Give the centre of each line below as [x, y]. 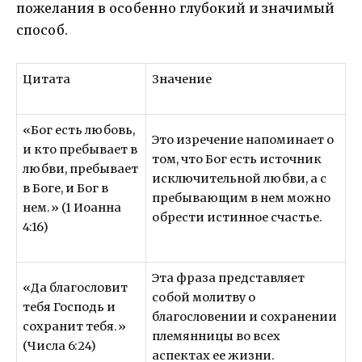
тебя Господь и [69, 307]
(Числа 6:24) [60, 346]
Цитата [47, 80]
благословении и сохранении [245, 317]
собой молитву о [204, 298]
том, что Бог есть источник [237, 160]
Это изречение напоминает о [243, 140]
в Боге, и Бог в [66, 189]
